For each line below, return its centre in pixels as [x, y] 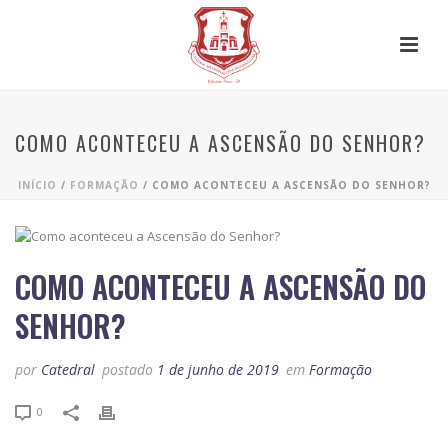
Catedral [68, 370]
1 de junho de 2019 [218, 370]
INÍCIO [37, 185]
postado [127, 370]
